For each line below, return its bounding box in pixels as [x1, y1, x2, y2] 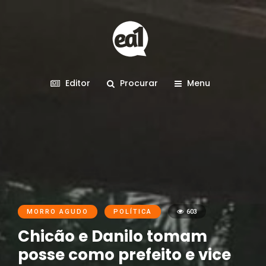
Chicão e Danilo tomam [18, 226, 207, 247]
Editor [65, 77, 90, 89]
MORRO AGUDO [27, 208, 88, 216]
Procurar [119, 77, 158, 89]
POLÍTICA [113, 208, 152, 216]
